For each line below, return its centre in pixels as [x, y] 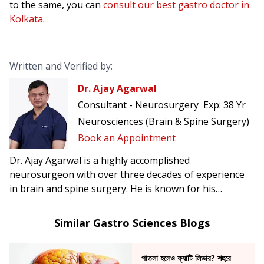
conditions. [33, 231]
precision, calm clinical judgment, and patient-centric [124, 202]
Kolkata [26, 19]
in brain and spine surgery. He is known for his [113, 188]
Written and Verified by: [61, 66]
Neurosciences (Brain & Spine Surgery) [164, 122]
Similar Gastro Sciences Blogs [132, 222]
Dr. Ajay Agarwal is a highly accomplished [100, 160]
